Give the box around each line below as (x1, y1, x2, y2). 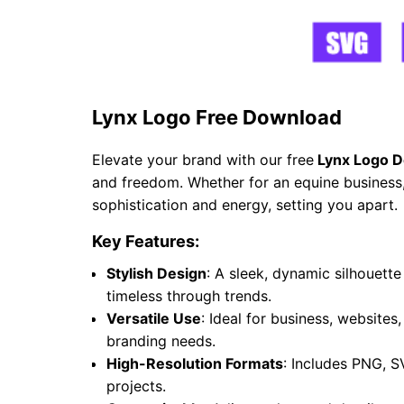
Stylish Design (106, 264, 207, 283)
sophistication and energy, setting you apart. (92, 196, 398, 215)
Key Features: (92, 232, 199, 252)
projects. (106, 377, 166, 396)
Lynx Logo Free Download (92, 106, 342, 130)
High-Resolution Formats (106, 354, 283, 373)
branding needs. (106, 332, 216, 351)
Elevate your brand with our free (92, 151, 314, 170)
